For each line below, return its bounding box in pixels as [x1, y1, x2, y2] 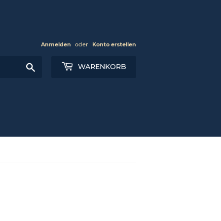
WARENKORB [76, 62, 126, 71]
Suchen [36, 61, 60, 69]
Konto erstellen [92, 41, 136, 48]
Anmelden [41, 41, 71, 48]
